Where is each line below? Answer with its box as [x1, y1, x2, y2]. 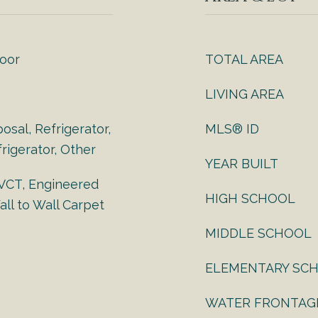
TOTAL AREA [205, 52, 283, 67]
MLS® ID [205, 121, 259, 136]
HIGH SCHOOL [205, 191, 295, 206]
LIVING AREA [205, 87, 284, 102]
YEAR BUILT [205, 156, 278, 171]
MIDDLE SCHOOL [205, 226, 312, 241]
